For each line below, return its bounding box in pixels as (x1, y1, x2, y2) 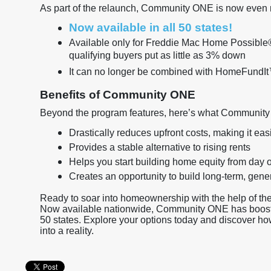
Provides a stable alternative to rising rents (69, 142, 250, 152)
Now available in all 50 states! (69, 21, 232, 34)
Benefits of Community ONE (40, 88, 195, 101)
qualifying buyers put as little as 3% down (69, 50, 246, 64)
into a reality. (40, 226, 94, 236)
